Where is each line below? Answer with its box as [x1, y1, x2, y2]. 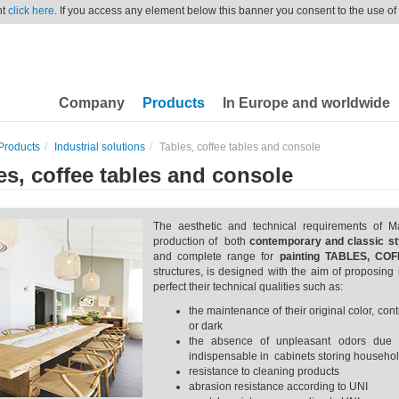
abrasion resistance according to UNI [188, 380, 368, 393]
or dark [188, 320, 223, 332]
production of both [152, 235, 250, 248]
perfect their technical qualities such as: [152, 281, 343, 293]
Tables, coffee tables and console [159, 141, 321, 153]
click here [8, 4, 54, 17]
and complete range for [152, 250, 280, 263]
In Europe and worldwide [223, 95, 390, 110]
